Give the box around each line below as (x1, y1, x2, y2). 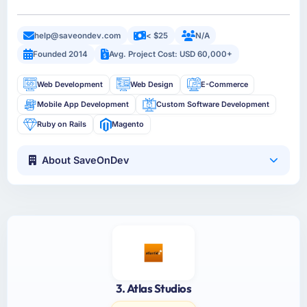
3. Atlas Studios (116, 281, 191, 296)
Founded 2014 (33, 49, 88, 60)
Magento (111, 119, 144, 130)
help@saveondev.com (34, 30, 121, 40)
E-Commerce (200, 79, 248, 89)
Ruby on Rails (37, 119, 87, 130)
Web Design (130, 79, 173, 89)
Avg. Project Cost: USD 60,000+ (109, 49, 233, 60)
